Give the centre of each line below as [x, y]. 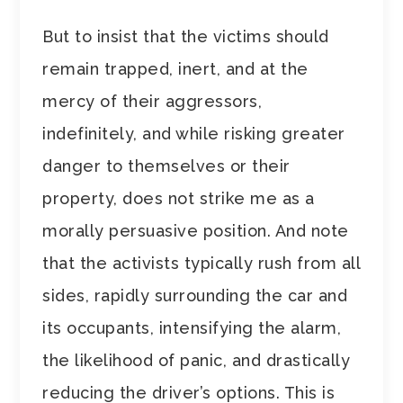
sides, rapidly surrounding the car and [195, 296]
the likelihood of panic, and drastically [197, 361]
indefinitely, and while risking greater [194, 134]
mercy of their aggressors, [152, 102]
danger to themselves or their [166, 166]
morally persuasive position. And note [196, 231]
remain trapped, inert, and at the [175, 69]
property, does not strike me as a [179, 199]
